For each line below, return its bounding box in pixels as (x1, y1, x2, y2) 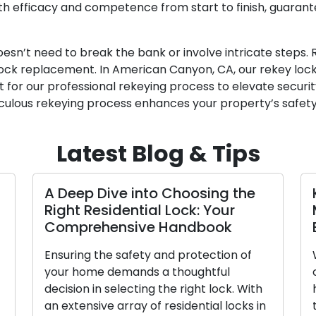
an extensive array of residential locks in (13, 298, 236, 315)
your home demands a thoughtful (13, 264, 200, 281)
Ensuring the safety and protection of (13, 247, 221, 264)
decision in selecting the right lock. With (13, 281, 232, 298)
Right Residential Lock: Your (13, 200, 205, 221)
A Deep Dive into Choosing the (13, 183, 225, 204)
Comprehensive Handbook (13, 217, 202, 238)
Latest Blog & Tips (56, 138, 260, 170)
